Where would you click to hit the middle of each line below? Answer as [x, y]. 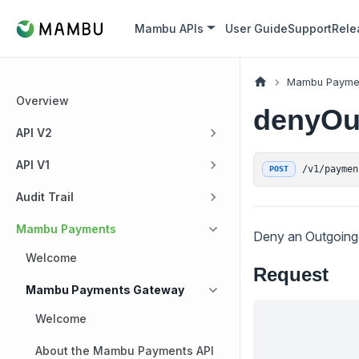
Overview [42, 101]
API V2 [34, 133]
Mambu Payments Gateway [105, 290]
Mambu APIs [169, 28]
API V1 [33, 165]
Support [310, 28]
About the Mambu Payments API [125, 351]
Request [291, 274]
